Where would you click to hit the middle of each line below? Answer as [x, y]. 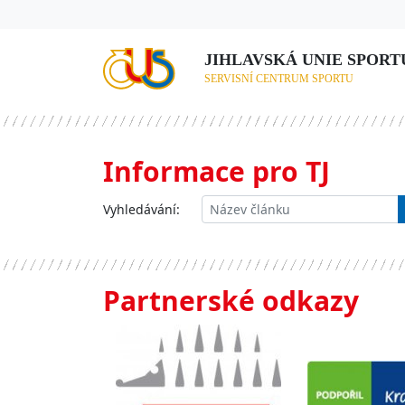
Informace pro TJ [217, 172]
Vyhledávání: [141, 210]
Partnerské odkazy [231, 301]
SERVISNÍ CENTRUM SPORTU [279, 79]
